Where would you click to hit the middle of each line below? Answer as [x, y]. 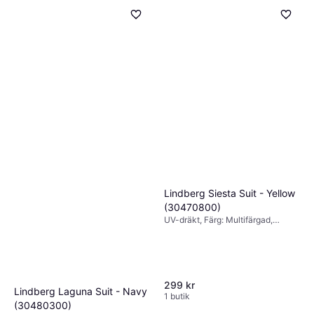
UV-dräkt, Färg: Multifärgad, [218, 220]
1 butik [177, 296]
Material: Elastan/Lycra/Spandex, [228, 231]
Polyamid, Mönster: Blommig [219, 243]
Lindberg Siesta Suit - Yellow [230, 193]
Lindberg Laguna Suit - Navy [81, 292]
